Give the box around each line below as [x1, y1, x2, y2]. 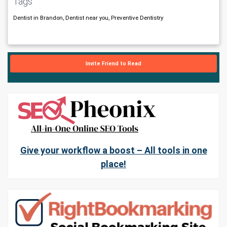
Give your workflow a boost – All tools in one [20, 144, 207, 156]
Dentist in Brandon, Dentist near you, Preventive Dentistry [13, 14, 163, 21]
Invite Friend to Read [86, 60, 141, 67]
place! [101, 158, 126, 169]
